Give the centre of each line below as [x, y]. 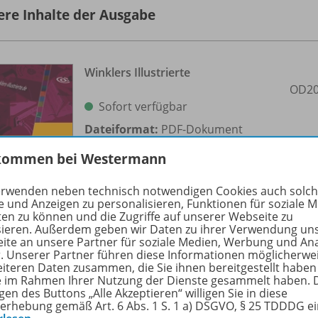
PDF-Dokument [201, 129]
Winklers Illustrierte [137, 72]
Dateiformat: [121, 129]
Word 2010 [114, 281]
